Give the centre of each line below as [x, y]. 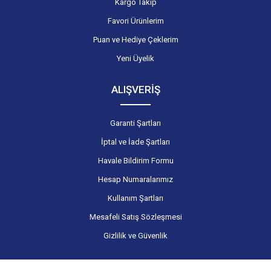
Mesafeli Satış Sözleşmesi [135, 217]
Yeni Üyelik [135, 58]
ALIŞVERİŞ [135, 89]
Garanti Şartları [135, 123]
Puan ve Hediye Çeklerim [135, 39]
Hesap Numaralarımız [135, 179]
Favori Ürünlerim [135, 21]
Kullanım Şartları [135, 198]
